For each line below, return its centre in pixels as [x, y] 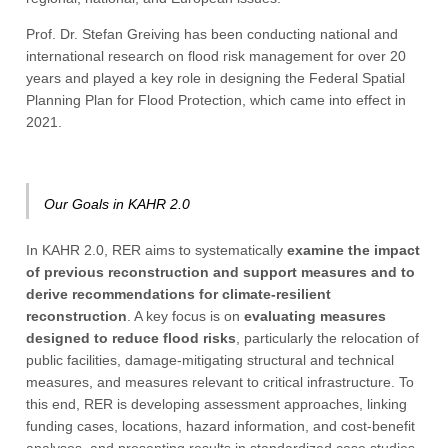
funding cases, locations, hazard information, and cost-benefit [221, 426]
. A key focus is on [186, 316]
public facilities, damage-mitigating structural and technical [210, 360]
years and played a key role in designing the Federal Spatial [216, 78]
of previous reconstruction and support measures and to [221, 272]
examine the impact [354, 250]
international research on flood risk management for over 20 [216, 56]
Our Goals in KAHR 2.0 [117, 204]
